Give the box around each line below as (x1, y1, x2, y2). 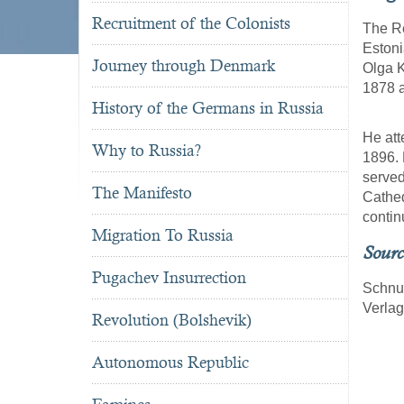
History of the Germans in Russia (92, 98, 324, 118)
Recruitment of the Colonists (92, 14, 290, 33)
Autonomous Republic (92, 353, 249, 372)
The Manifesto (92, 183, 192, 203)
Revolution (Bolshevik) (92, 310, 252, 330)
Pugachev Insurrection (92, 268, 246, 288)
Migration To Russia (92, 225, 234, 245)
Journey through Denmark (92, 56, 275, 76)
